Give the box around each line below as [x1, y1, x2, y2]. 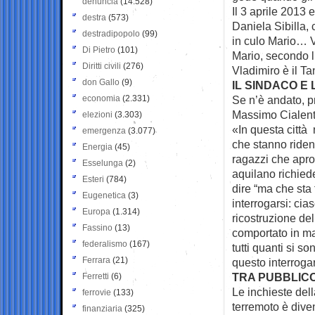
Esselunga [82, 157, 123, 168]
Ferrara [82, 255, 110, 265]
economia [82, 93, 120, 103]
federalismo [82, 238, 127, 249]
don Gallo [82, 77, 120, 87]
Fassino [82, 222, 112, 233]
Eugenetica [82, 190, 126, 200]
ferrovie [82, 287, 111, 297]
